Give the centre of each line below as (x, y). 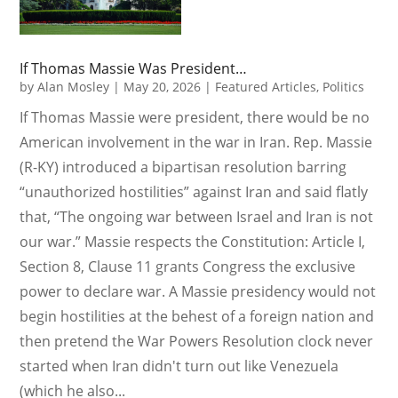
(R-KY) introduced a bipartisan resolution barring (183, 167)
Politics (344, 86)
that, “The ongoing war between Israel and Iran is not (197, 216)
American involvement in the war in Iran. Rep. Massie (196, 142)
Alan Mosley (74, 86)
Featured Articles (266, 86)
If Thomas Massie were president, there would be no (195, 117)
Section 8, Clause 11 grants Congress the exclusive (188, 266)
